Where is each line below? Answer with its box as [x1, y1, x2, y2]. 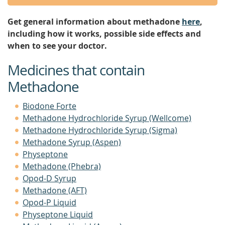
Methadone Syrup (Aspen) [23, 137, 121, 148]
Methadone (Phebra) [23, 161, 101, 172]
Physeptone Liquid [23, 209, 93, 220]
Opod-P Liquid [23, 197, 76, 208]
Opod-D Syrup [23, 173, 76, 184]
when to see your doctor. [8, 40, 107, 51]
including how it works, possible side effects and [8, 28, 201, 39]
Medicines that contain [8, 61, 145, 79]
